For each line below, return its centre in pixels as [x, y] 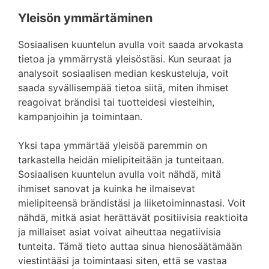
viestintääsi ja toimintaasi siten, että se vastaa [122, 261]
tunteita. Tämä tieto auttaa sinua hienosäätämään [130, 246]
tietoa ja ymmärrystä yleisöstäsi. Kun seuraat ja [125, 59]
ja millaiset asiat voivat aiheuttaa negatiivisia [119, 232]
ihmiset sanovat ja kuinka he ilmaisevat [107, 189]
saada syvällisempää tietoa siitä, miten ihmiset [123, 88]
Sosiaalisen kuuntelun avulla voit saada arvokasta [131, 44]
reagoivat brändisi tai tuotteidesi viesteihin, [116, 102]
